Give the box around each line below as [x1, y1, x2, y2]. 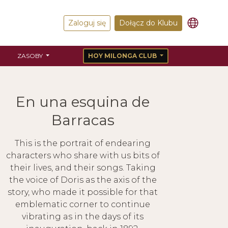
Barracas [51, 111, 115, 129]
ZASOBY [17, 52, 45, 60]
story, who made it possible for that [8, 187, 158, 197]
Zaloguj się [68, 18, 106, 27]
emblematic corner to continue [15, 199, 150, 209]
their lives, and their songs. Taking [10, 163, 156, 173]
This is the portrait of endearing [15, 138, 151, 148]
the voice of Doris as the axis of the [9, 175, 157, 185]
